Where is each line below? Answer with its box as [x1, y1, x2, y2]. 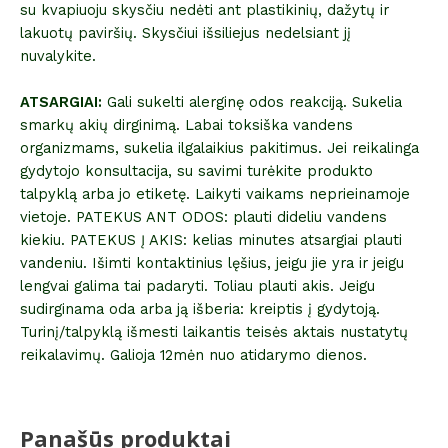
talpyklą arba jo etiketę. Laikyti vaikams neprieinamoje [20, 185, 410, 204]
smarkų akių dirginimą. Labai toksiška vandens [20, 116, 353, 135]
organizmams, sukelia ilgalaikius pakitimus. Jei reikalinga [20, 139, 419, 158]
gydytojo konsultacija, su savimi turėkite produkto [20, 162, 373, 181]
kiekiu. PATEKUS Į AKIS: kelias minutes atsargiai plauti [20, 231, 402, 250]
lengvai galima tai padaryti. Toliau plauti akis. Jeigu [20, 277, 375, 296]
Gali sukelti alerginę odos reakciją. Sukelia [102, 93, 402, 112]
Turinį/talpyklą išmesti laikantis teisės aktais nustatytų [20, 323, 408, 342]
